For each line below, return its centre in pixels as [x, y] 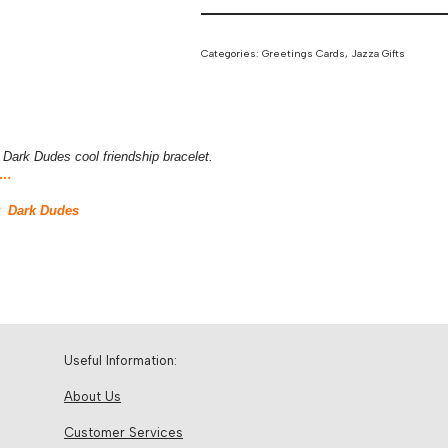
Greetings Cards [304, 53]
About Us [92, 396]
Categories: [232, 53]
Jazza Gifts [378, 53]
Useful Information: [120, 360]
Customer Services [123, 432]
